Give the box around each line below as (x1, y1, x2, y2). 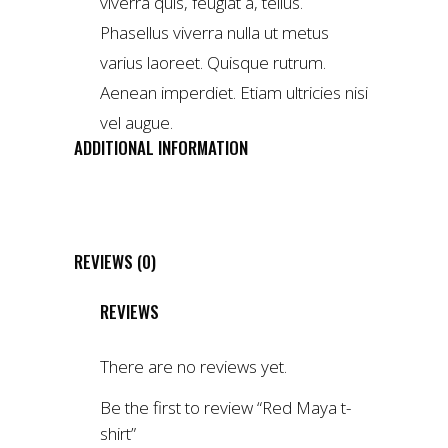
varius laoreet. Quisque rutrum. (100, 51, 326, 74)
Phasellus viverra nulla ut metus (100, 21, 329, 44)
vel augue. (100, 111, 173, 134)
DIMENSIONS (107, 220, 189, 245)
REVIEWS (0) (74, 249, 156, 274)
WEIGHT (107, 183, 160, 208)
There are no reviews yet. (100, 355, 287, 378)
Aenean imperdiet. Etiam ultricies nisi (100, 81, 368, 104)
